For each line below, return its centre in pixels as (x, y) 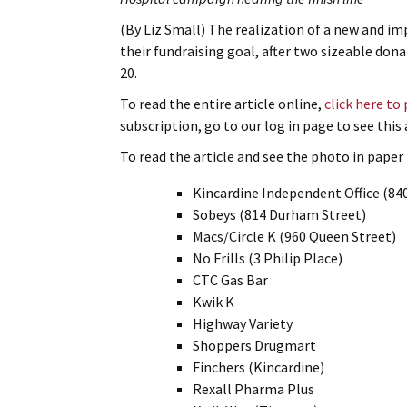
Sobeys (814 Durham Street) (279, 214)
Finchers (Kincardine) (258, 367)
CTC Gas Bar (230, 279)
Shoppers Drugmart (254, 345)
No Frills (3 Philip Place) (268, 258)
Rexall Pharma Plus (253, 388)
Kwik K (213, 301)
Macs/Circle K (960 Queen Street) (294, 236)
